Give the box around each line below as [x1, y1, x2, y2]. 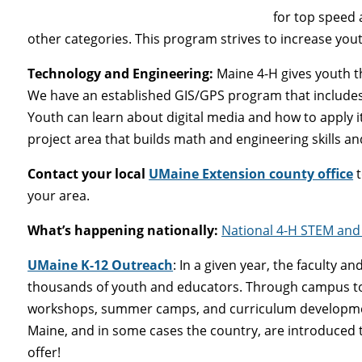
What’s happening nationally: [27, 221, 219, 239]
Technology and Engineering [27, 64, 210, 82]
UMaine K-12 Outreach [27, 255, 174, 274]
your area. [27, 186, 90, 204]
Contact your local [27, 164, 149, 183]
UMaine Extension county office [149, 164, 354, 183]
